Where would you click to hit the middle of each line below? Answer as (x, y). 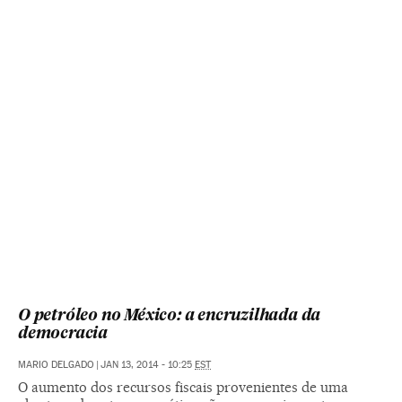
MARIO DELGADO (56, 364)
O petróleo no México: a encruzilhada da (170, 316)
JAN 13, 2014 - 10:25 (148, 364)
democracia (63, 334)
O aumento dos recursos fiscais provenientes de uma (183, 387)
